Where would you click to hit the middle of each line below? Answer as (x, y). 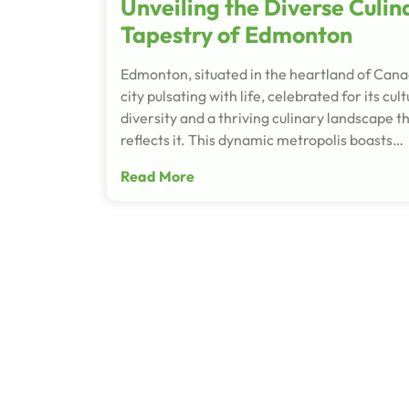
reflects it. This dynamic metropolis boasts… (262, 139)
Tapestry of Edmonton (236, 34)
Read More (157, 176)
